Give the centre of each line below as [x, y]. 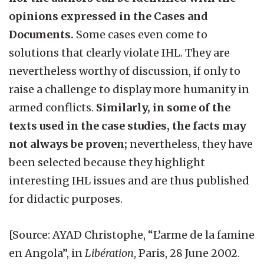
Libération [109, 253]
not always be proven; [69, 144]
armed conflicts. [51, 107]
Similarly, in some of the [162, 107]
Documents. [42, 34]
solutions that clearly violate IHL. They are [119, 52]
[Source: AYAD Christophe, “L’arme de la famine [132, 235]
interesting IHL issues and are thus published [129, 180]
